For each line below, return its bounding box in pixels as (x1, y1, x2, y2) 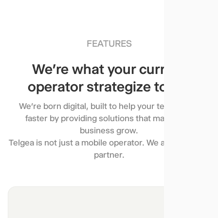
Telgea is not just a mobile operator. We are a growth (9, 138, 209, 148)
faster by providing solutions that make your (25, 113, 193, 124)
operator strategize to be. (27, 78, 191, 95)
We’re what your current (32, 61, 186, 78)
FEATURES (86, 38, 132, 50)
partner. (93, 150, 125, 160)
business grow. (80, 126, 138, 136)
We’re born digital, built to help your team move (18, 101, 200, 111)
